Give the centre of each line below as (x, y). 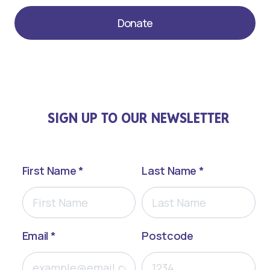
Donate (135, 23)
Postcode (168, 236)
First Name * (53, 171)
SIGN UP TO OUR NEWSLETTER (139, 118)
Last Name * (173, 171)
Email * (39, 236)
